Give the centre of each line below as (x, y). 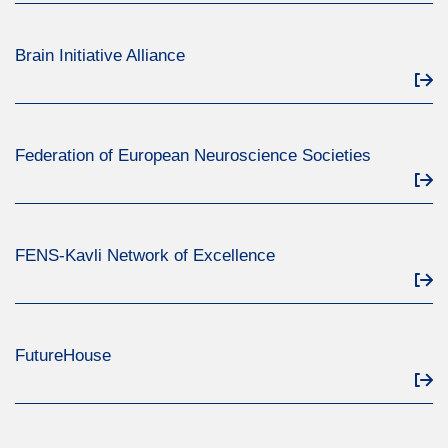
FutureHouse (63, 355)
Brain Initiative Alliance (100, 55)
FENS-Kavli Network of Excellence (145, 255)
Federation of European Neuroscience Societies (193, 155)
